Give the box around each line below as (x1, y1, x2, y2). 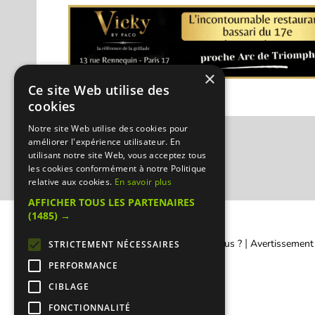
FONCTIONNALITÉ (49, 302, 131, 314)
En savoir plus (114, 176, 172, 188)
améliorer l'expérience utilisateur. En (28, 136, 181, 148)
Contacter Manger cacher (37, 236, 145, 250)
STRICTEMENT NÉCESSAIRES (49, 238, 180, 250)
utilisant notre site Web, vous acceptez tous (28, 149, 207, 161)
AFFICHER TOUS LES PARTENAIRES (28, 195, 195, 209)
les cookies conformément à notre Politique (28, 162, 207, 174)
